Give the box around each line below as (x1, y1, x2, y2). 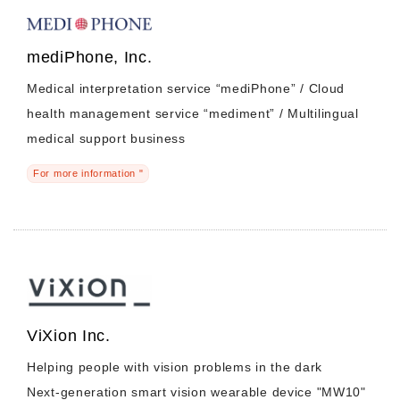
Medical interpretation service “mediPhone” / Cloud (27, 80, 346, 96)
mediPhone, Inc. (27, 47, 153, 66)
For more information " (33, 167, 144, 179)
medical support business (27, 130, 186, 146)
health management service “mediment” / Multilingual (27, 105, 359, 121)
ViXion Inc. (27, 327, 111, 346)
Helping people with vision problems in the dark (27, 360, 322, 375)
